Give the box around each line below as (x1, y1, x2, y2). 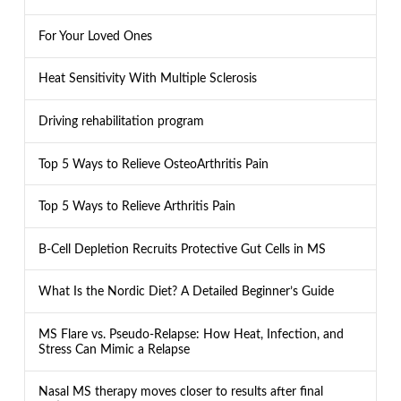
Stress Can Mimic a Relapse (38, 342, 190, 356)
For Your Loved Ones (38, 29, 152, 43)
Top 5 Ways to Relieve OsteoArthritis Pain (38, 157, 269, 171)
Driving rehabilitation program (38, 114, 204, 128)
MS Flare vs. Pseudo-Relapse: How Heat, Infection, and (38, 327, 344, 341)
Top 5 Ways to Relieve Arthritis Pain (38, 200, 235, 214)
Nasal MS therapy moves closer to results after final (38, 385, 323, 399)
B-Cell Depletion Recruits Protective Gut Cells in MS (38, 242, 326, 256)
